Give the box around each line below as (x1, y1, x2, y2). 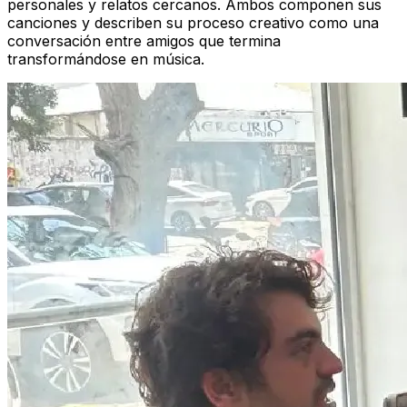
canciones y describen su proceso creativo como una (7, 13, 379, 32)
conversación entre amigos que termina (7, 31, 281, 50)
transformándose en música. (7, 49, 204, 68)
